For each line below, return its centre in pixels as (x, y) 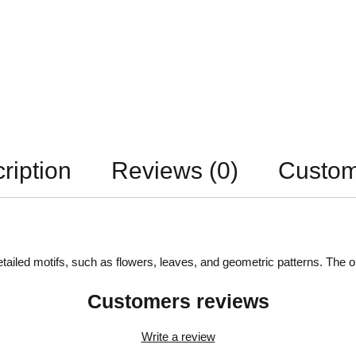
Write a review (178, 336)
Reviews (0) (175, 170)
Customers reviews (178, 301)
